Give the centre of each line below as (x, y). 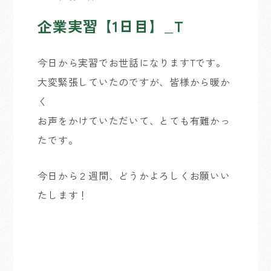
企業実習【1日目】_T (111, 26)
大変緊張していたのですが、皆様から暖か (134, 82)
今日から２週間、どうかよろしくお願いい (134, 175)
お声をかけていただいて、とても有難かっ (134, 120)
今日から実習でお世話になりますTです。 (132, 62)
